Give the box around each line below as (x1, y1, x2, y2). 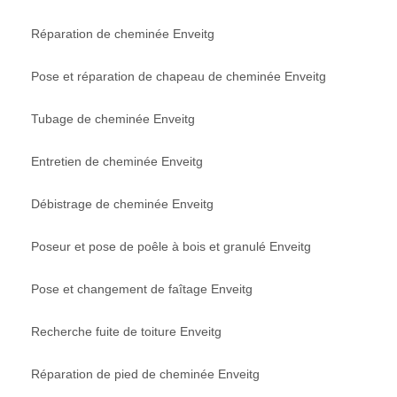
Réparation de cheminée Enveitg (31, 26, 214, 41)
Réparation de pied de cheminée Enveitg (31, 366, 260, 381)
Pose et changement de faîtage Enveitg (31, 281, 253, 296)
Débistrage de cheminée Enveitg (31, 196, 214, 211)
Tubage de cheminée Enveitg (31, 111, 195, 126)
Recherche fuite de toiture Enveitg (31, 323, 222, 339)
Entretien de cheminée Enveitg (31, 153, 203, 168)
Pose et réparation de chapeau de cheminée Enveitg (31, 68, 326, 83)
